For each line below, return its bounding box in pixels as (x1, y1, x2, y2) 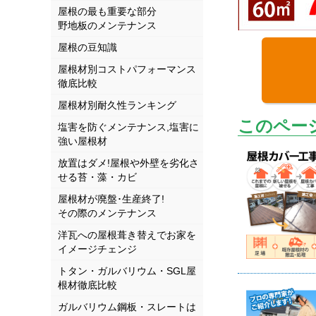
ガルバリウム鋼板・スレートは (58, 300, 196, 312)
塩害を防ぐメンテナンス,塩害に (58, 121, 199, 133)
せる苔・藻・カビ (58, 171, 137, 183)
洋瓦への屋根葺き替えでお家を (58, 229, 196, 241)
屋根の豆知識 (58, 41, 117, 53)
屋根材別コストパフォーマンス (58, 63, 196, 75)
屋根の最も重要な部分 (58, 5, 157, 17)
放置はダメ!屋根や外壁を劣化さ (58, 157, 199, 169)
